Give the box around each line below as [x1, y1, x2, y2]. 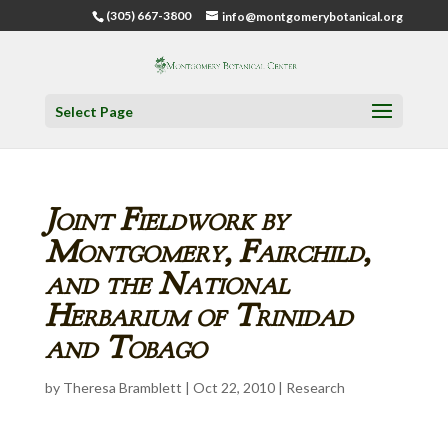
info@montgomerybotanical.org [222, 9, 404, 24]
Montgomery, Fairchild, [44, 231, 370, 272]
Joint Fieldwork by [44, 199, 288, 240]
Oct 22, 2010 [192, 379, 275, 396]
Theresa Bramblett [62, 379, 182, 396]
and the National [44, 263, 289, 304]
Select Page [54, 103, 133, 121]
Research [285, 379, 345, 396]
